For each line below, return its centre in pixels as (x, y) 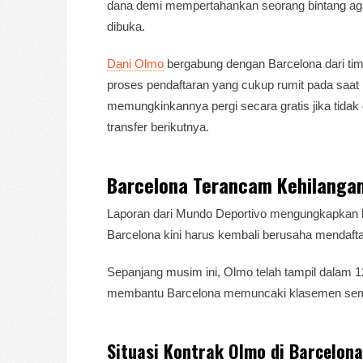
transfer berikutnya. (158, 126)
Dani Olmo (135, 63)
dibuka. (126, 26)
